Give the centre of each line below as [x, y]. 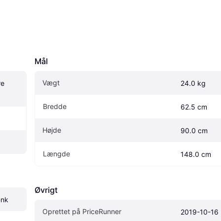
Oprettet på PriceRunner [82, 211]
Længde [56, 153]
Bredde [55, 106]
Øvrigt [46, 190]
